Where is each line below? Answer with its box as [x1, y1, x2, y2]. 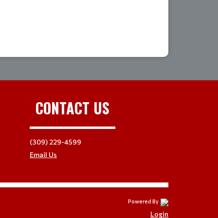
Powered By [128, 198, 159, 204]
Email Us [30, 150, 57, 159]
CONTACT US [36, 97, 109, 119]
